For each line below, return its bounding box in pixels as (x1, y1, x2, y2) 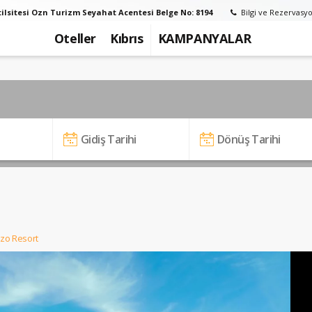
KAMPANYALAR (157, 30, 251, 47)
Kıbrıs (109, 30, 143, 47)
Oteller (54, 30, 96, 47)
